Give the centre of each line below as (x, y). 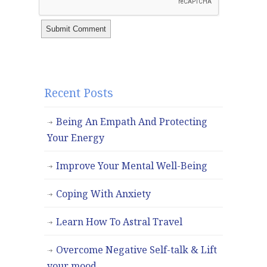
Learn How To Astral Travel (119, 222)
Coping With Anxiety (103, 194)
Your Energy (76, 138)
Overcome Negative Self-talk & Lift (136, 250)
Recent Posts (79, 93)
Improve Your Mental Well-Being (132, 166)
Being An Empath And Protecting (132, 122)
